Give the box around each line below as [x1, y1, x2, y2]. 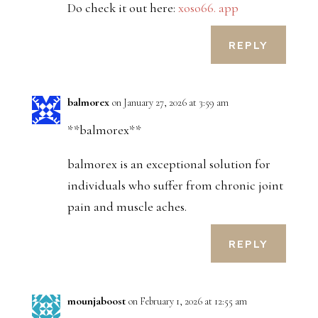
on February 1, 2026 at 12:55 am [128, 295, 247, 308]
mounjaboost [67, 294, 126, 309]
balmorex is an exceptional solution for [67, 156, 270, 172]
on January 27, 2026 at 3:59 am [111, 97, 229, 109]
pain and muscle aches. [67, 199, 187, 215]
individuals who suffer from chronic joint [67, 177, 283, 194]
